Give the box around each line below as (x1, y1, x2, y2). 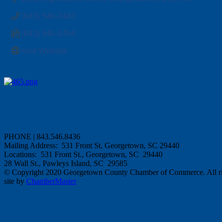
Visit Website (21, 46, 67, 55)
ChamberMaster (26, 176, 76, 185)
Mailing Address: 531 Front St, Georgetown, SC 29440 (4, 141, 181, 150)
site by (4, 176, 26, 185)
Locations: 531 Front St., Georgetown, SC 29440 (4, 150, 163, 159)
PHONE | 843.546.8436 (4, 132, 82, 141)
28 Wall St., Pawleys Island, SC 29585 (4, 159, 127, 167)
